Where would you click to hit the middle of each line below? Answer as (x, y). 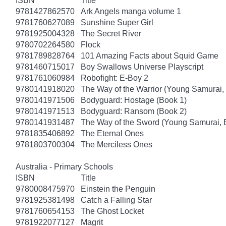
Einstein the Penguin (118, 189)
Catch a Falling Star (116, 200)
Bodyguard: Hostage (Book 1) (134, 100)
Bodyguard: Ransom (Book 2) (134, 111)
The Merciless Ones (117, 144)
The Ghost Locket (112, 211)
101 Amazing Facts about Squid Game (150, 55)
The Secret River (111, 33)
